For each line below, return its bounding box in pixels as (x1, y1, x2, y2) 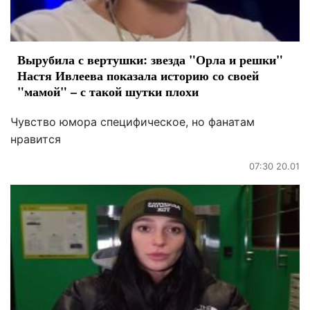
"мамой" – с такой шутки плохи (17, 82, 199, 101)
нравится (10, 132, 61, 147)
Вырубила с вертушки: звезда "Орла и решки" (17, 51, 283, 69)
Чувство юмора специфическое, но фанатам (10, 115, 255, 129)
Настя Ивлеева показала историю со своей (17, 66, 259, 85)
